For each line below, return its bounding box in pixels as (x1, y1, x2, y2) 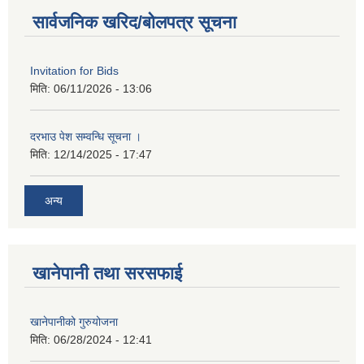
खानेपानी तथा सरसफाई (32, 262, 182, 284)
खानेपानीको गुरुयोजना (30, 314, 118, 328)
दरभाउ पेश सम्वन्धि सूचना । (30, 130, 141, 144)
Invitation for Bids (30, 64, 119, 78)
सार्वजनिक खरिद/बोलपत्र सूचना (32, 12, 236, 33)
